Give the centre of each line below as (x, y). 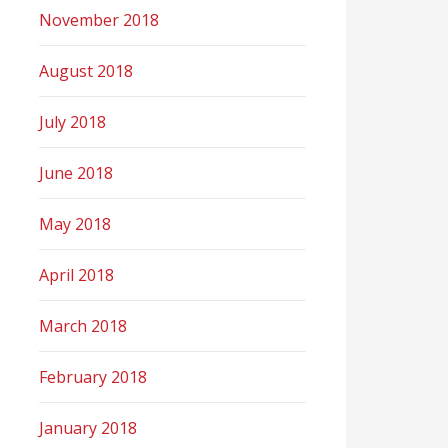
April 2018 (77, 275)
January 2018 (88, 428)
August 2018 (86, 71)
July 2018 (73, 122)
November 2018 (99, 20)
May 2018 (75, 224)
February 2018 (93, 377)
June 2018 (76, 173)
